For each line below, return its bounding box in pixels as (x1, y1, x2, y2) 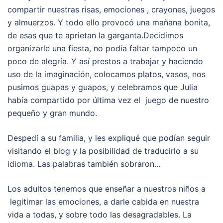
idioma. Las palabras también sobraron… (7, 159, 161, 169)
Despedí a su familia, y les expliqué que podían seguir (7, 133, 210, 143)
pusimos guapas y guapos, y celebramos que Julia (7, 82, 198, 93)
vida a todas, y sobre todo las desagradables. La (7, 210, 192, 220)
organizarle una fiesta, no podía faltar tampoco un (7, 43, 197, 54)
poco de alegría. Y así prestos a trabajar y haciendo (7, 56, 203, 67)
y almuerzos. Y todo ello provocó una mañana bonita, (7, 17, 210, 28)
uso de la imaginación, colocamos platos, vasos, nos (7, 69, 206, 80)
